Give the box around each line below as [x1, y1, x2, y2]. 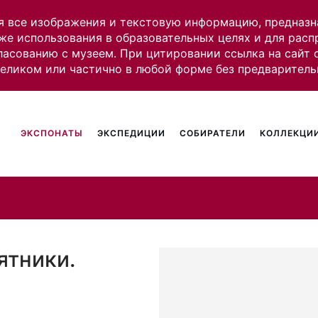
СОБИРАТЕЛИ [180, 128, 246, 138]
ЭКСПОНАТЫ [21, 128, 84, 138]
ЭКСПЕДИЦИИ [97, 128, 166, 138]
